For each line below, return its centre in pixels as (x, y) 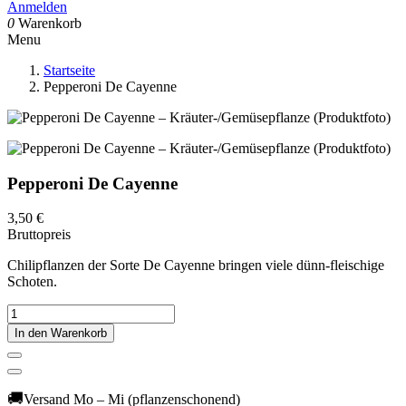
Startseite (69, 70)
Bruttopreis (39, 235)
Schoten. (32, 282)
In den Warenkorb (61, 333)
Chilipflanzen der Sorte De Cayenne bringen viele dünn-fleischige (196, 266)
